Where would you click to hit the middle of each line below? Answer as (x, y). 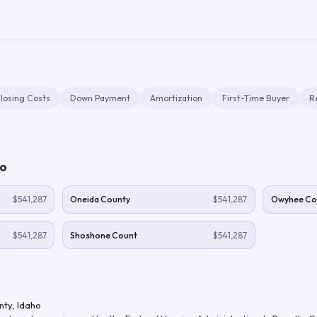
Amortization (176, 98)
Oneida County (100, 199)
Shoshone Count (104, 235)
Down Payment (100, 98)
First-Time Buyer (256, 98)
